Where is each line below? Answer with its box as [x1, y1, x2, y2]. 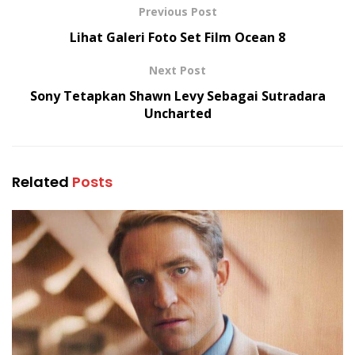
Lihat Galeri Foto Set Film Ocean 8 [70, 28, 285, 46]
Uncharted [143, 104, 212, 122]
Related [12, 171, 69, 192]
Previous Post [138, 3, 217, 19]
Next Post [149, 62, 206, 78]
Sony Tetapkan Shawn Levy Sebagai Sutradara [29, 86, 326, 105]
